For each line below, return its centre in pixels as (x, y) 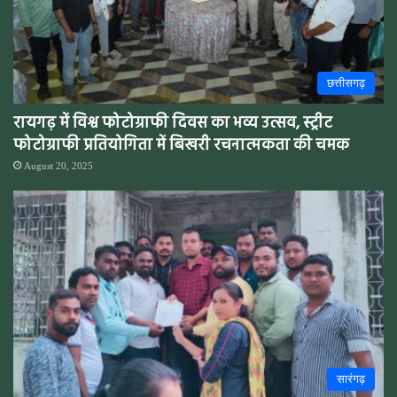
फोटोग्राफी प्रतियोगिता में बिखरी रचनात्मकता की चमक (181, 145)
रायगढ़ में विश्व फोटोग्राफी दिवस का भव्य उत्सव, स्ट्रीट (173, 123)
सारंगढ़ (351, 378)
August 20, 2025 (58, 165)
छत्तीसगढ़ (346, 82)
